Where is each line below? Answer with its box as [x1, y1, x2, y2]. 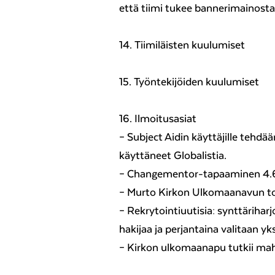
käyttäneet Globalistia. [119, 149, 227, 162]
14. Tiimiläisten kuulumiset [119, 39, 245, 52]
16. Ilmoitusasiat [119, 112, 196, 125]
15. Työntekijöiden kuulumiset [119, 76, 259, 88]
